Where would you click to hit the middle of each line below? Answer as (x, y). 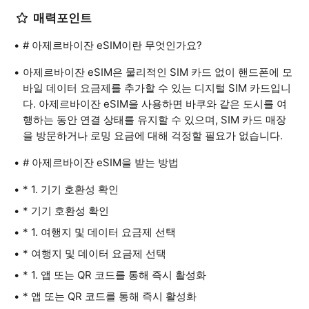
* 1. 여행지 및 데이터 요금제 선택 (99, 232)
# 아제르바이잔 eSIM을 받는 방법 (101, 162)
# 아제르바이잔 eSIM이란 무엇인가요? (112, 45)
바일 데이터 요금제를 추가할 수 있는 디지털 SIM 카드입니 (157, 88)
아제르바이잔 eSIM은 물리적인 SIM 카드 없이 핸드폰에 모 (158, 72)
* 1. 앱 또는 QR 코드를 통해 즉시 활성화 (114, 275)
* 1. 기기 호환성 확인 (71, 189)
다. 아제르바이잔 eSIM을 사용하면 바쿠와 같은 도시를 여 (155, 104)
